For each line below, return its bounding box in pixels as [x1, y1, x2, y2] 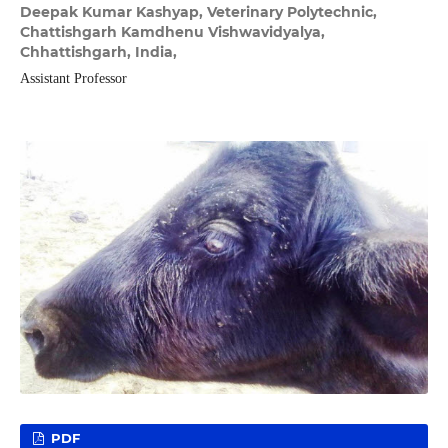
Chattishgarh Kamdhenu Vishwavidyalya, [19, 23, 325, 42]
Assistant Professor [19, 71, 127, 87]
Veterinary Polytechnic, [206, 3, 377, 22]
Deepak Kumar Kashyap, [19, 3, 207, 22]
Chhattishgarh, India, [19, 43, 177, 62]
